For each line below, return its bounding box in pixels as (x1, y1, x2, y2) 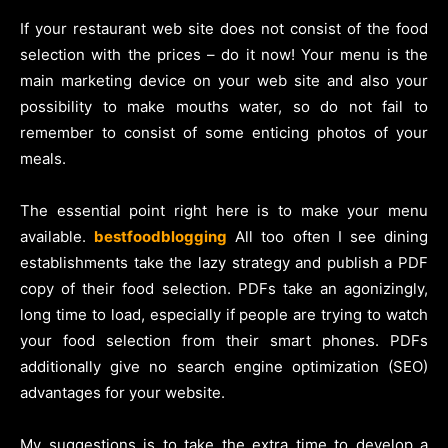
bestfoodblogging (94, 227, 228, 247)
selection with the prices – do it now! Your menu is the (20, 45, 428, 65)
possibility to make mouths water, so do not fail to (20, 97, 428, 117)
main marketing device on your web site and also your (20, 71, 428, 91)
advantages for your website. (20, 383, 225, 403)
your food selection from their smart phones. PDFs (20, 331, 428, 351)
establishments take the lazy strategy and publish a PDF (20, 253, 428, 273)
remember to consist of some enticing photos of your (20, 123, 428, 143)
